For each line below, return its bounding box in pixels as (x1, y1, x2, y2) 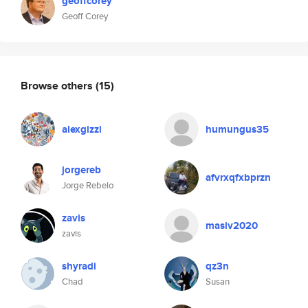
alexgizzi (62, 122, 102, 137)
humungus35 (206, 122, 269, 137)
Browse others (21, 77, 96, 93)
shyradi (62, 258, 96, 274)
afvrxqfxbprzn (206, 170, 271, 185)
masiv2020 (206, 218, 258, 233)
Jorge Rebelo (62, 179, 113, 192)
